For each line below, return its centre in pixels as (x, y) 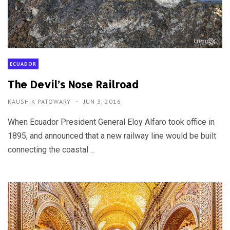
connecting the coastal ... (51, 150)
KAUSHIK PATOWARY (40, 102)
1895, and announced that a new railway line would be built (112, 136)
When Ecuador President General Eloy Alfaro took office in (111, 122)
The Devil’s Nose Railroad (73, 84)
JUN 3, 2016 (102, 102)
